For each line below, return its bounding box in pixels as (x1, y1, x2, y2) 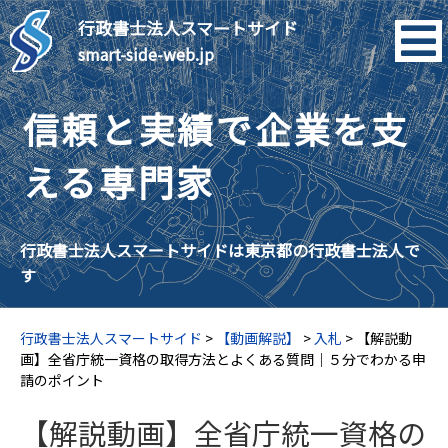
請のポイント (20, 370, 104, 390)
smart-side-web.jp (78, 42, 214, 66)
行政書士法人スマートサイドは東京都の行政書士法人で (20, 238, 420, 262)
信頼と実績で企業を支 (22, 102, 410, 154)
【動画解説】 (216, 328, 300, 348)
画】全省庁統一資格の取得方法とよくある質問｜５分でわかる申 (20, 349, 426, 369)
